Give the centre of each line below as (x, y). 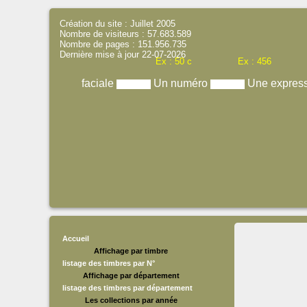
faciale (99, 83)
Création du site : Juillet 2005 (118, 24)
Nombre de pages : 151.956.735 (123, 44)
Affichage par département (131, 275)
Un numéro (182, 83)
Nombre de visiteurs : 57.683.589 (125, 34)
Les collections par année (131, 300)
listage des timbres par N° (109, 263)
